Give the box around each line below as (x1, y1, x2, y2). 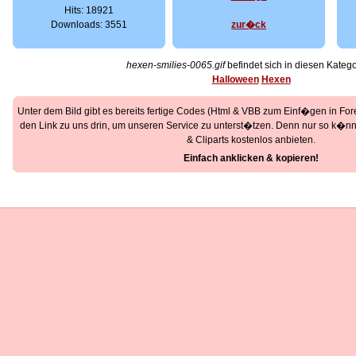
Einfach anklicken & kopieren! (184, 153, 319, 164)
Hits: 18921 (64, 5, 114, 16)
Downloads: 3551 (51, 19, 127, 30)
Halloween (211, 74, 259, 85)
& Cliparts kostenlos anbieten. (187, 134, 315, 145)
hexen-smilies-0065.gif (126, 60, 225, 71)
